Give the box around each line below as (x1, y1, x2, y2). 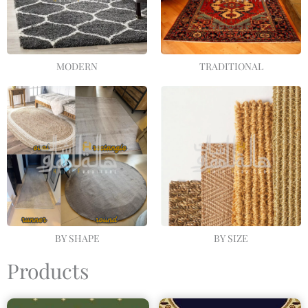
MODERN (56, 59, 98, 73)
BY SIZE (214, 231, 248, 245)
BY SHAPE (54, 231, 100, 245)
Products (7, 256, 89, 285)
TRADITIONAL (199, 59, 263, 73)
